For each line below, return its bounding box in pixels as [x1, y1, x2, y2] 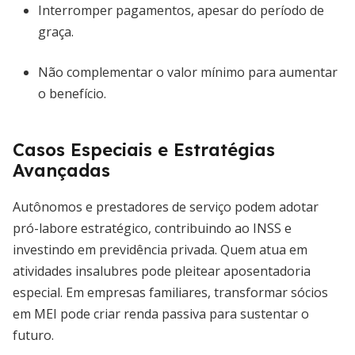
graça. [38, 23, 74, 40]
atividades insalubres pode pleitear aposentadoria [13, 262, 311, 280]
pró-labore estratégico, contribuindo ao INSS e [13, 219, 292, 237]
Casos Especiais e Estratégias [13, 139, 275, 161]
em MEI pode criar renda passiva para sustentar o [13, 305, 309, 323]
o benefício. [38, 85, 106, 102]
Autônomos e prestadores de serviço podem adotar [13, 198, 319, 216]
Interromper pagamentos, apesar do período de [38, 2, 324, 19]
